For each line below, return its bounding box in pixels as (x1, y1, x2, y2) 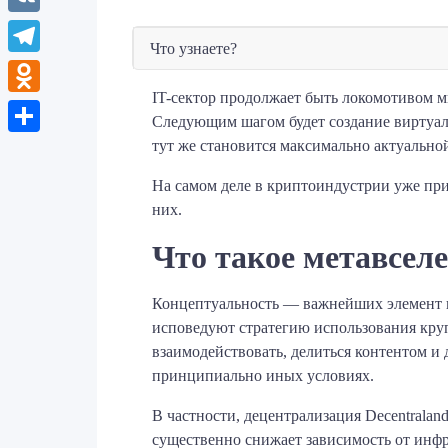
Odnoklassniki (8, 99, 99, 116)
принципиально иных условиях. (152, 367, 374, 385)
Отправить (8, 139, 82, 156)
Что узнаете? (150, 39, 237, 57)
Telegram (8, 59, 67, 76)
